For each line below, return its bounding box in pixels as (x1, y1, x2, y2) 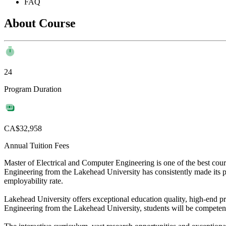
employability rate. (4, 176, 63, 185)
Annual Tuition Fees (4, 141, 69, 150)
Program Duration (4, 84, 62, 93)
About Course (4, 16, 76, 30)
